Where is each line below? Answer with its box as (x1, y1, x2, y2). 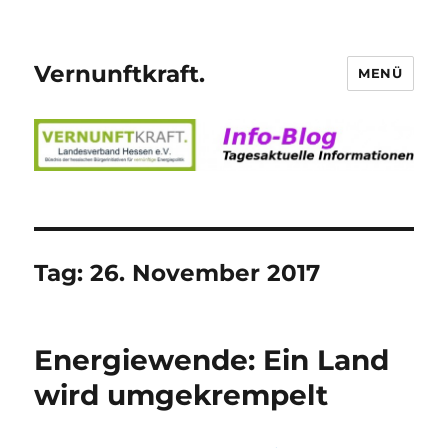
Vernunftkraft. (34, 59, 206, 88)
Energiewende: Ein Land (34, 342, 390, 377)
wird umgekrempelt (34, 377, 329, 412)
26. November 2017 (90, 258, 321, 287)
